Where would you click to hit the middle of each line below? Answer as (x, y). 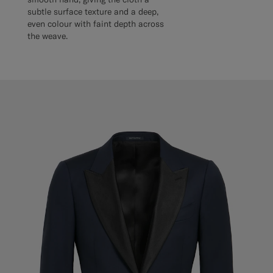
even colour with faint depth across (96, 24)
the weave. (48, 36)
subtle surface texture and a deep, (93, 12)
